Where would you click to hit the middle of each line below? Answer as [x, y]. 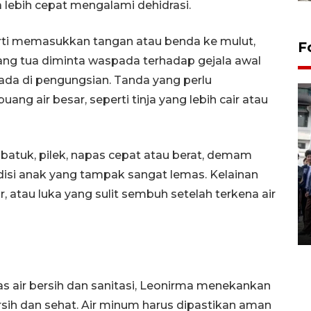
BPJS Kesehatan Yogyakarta [169, 177]
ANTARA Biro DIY [130, 209]
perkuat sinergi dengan [151, 193]
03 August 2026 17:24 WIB [129, 227]
